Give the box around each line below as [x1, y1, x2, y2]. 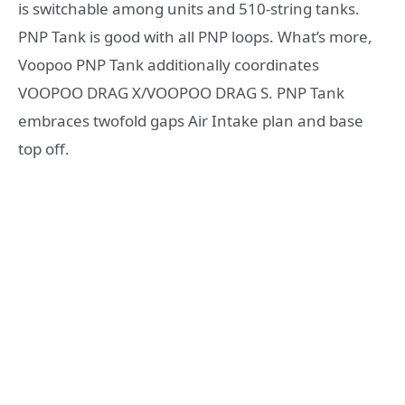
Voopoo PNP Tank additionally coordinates [18, 54, 319, 76]
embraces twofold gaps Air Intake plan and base [18, 110, 363, 132]
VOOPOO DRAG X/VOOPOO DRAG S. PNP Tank [18, 82, 344, 104]
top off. [18, 138, 70, 160]
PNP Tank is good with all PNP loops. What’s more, [18, 26, 372, 48]
